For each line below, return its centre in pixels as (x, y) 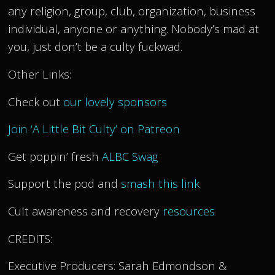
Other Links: (40, 74)
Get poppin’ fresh (55, 156)
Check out (36, 101)
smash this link (161, 184)
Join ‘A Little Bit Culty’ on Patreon (94, 129)
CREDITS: (32, 238)
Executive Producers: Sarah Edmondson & (118, 266)
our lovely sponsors (115, 101)
